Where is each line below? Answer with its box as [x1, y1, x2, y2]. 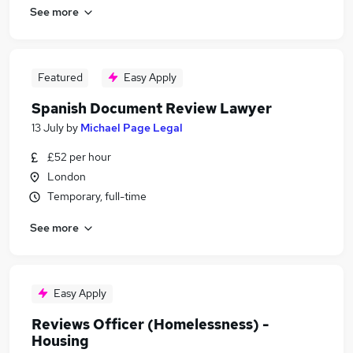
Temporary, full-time [47, 189, 147, 203]
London [47, 169, 86, 184]
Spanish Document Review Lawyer [32, 99, 272, 117]
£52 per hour [47, 150, 111, 164]
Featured [37, 70, 83, 84]
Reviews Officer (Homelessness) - [32, 315, 269, 333]
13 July [32, 121, 64, 135]
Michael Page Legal [80, 121, 183, 135]
